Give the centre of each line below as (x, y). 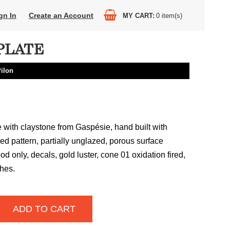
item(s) (172, 15)
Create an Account (61, 15)
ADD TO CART (44, 209)
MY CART (137, 15)
